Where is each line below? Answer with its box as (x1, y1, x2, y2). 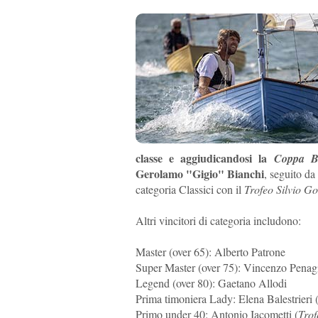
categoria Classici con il (135, 182, 244, 197)
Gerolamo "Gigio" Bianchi (135, 165, 264, 182)
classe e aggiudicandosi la (135, 150, 274, 166)
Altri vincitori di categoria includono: (135, 213, 301, 228)
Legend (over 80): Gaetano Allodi (135, 275, 287, 290)
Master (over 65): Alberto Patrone (135, 244, 285, 259)
